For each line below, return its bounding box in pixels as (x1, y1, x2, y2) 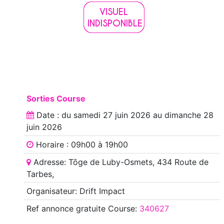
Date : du (33, 110, 73, 120)
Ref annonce (26, 203, 73, 213)
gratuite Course (73, 203, 135, 213)
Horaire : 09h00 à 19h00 (33, 139, 128, 149)
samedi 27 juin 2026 (73, 110, 150, 120)
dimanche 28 (164, 110, 213, 120)
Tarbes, (26, 168, 54, 179)
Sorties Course (26, 93, 85, 103)
